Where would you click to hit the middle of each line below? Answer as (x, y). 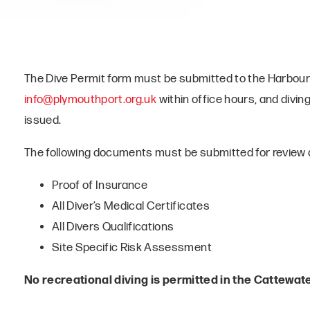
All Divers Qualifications (113, 227)
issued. (43, 120)
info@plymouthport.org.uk (91, 100)
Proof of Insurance (100, 185)
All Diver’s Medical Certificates (131, 206)
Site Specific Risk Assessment (132, 248)
